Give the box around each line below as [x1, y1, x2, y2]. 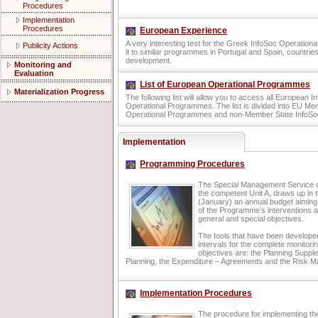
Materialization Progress [14, 87, 104, 96]
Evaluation [14, 69, 54, 77]
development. [126, 56, 172, 65]
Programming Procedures [140, 159, 245, 169]
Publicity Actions [23, 41, 78, 50]
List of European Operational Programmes [140, 79, 310, 89]
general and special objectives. [198, 214, 304, 224]
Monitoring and [14, 60, 72, 69]
